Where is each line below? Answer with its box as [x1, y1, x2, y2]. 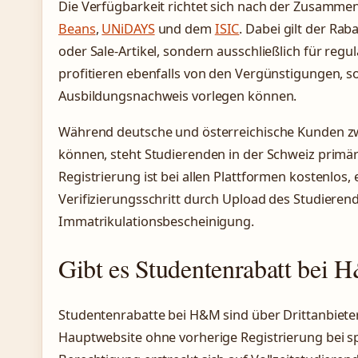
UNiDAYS [101, 20, 155, 38]
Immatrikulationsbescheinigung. [58, 213, 254, 231]
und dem [154, 20, 215, 38]
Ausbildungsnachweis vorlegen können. [58, 87, 297, 105]
